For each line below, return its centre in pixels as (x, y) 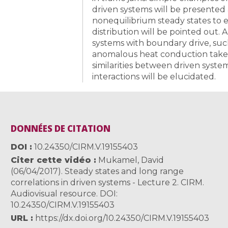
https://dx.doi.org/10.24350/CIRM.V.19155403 (122, 218)
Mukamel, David (130, 160)
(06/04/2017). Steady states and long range (97, 172)
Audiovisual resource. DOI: (64, 194)
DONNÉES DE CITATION (61, 129)
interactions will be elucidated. (154, 77)
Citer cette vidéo (51, 160)
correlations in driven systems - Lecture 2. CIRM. (108, 183)
